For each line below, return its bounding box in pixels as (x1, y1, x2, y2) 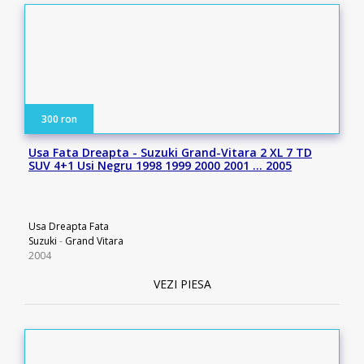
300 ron (41, 112, 77, 126)
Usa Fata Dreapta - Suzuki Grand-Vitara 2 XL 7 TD (28, 145, 312, 160)
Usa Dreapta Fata (28, 219, 109, 233)
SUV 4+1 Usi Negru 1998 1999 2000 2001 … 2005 (28, 158, 292, 173)
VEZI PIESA (153, 276, 211, 292)
